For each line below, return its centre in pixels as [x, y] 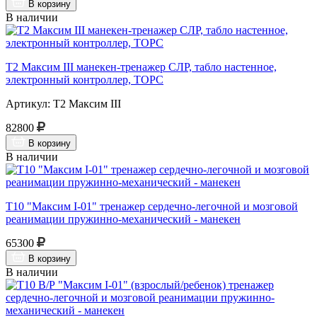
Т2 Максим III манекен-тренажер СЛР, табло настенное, [141, 67]
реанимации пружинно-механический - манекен [123, 219]
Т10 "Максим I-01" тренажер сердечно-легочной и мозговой [152, 206]
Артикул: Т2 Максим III [63, 103]
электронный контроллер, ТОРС [85, 79]
